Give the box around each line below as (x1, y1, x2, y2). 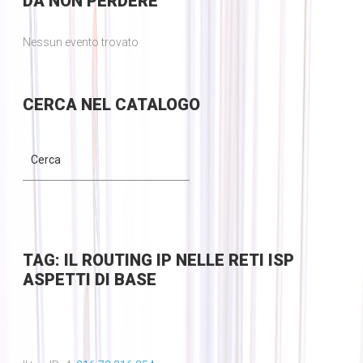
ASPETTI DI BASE (22, 270, 156, 290)
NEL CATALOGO (76, 95, 200, 115)
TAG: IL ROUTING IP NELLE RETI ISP (22, 250, 294, 271)
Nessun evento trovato (22, 36, 139, 49)
